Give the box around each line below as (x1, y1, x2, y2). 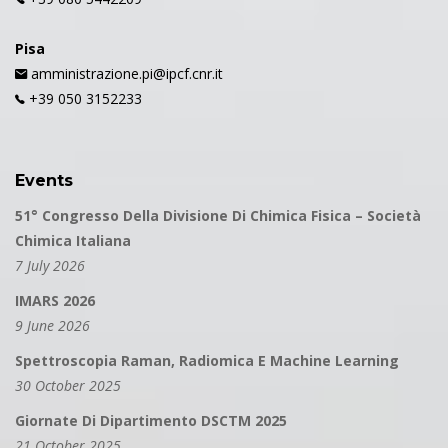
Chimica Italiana (15, 231, 131, 251)
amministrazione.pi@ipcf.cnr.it (27, 64, 223, 84)
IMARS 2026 (15, 291, 95, 311)
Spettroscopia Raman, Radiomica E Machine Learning (15, 351, 399, 371)
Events (15, 171, 73, 191)
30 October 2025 (15, 376, 121, 396)
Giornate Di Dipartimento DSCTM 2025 (15, 411, 287, 431)
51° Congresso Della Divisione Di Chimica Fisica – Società (15, 206, 421, 226)
